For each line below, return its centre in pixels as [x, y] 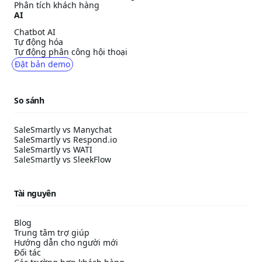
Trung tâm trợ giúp [52, 232]
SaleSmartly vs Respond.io [65, 139]
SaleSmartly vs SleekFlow [63, 159]
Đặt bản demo [42, 64]
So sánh [29, 100]
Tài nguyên [35, 193]
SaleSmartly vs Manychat [63, 130]
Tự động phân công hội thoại [71, 52]
